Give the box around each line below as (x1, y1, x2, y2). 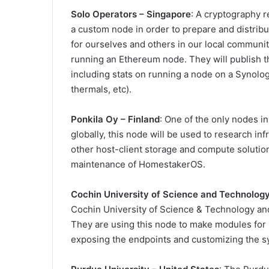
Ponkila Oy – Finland (71, 113, 160, 125)
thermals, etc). (71, 83, 131, 95)
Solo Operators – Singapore (71, 8, 191, 20)
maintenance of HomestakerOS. (71, 159, 205, 171)
